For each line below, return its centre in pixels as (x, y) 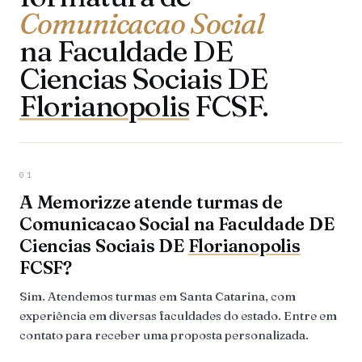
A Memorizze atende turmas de (151, 202)
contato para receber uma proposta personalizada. (164, 335)
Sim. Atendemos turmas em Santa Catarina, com (158, 296)
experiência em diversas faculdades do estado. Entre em (178, 316)
